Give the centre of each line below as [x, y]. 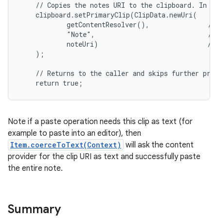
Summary [34, 209]
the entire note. [35, 168]
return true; [51, 83]
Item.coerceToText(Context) [66, 145]
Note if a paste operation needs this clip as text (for [100, 122]
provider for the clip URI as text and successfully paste [104, 157]
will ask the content [159, 145]
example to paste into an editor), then [74, 133]
